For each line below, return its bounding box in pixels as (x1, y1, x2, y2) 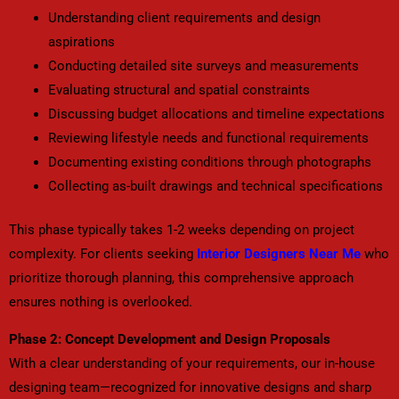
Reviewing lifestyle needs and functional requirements (47, 130, 369, 147)
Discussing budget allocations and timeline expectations (47, 106, 385, 123)
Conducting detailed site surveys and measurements (47, 58, 359, 75)
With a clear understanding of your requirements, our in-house (9, 354, 375, 371)
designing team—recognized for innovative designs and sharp (9, 379, 371, 395)
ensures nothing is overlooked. (9, 294, 192, 311)
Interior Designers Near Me (197, 246, 361, 263)
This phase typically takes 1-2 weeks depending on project (9, 222, 354, 239)
